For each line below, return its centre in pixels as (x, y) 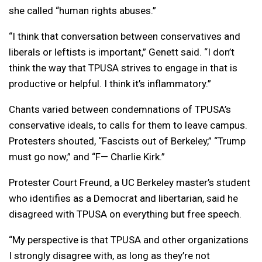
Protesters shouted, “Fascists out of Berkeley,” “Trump (127, 141)
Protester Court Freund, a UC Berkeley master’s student (130, 183)
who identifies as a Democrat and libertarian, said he (123, 199)
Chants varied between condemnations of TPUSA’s (120, 110)
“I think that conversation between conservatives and (125, 37)
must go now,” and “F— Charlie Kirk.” (87, 157)
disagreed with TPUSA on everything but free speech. (125, 214)
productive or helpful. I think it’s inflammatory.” (110, 84)
